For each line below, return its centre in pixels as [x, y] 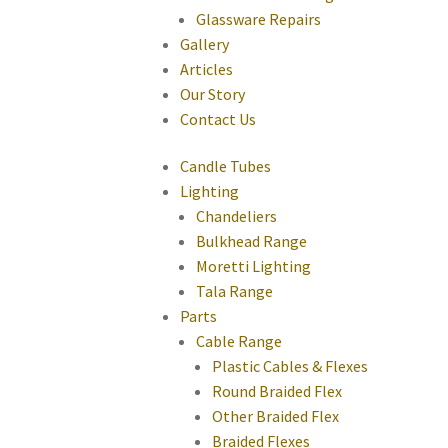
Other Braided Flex [275, 416]
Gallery [204, 43]
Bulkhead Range [251, 241]
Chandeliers [236, 216]
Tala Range [234, 291]
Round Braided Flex [277, 391]
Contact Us [218, 118]
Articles [206, 68]
